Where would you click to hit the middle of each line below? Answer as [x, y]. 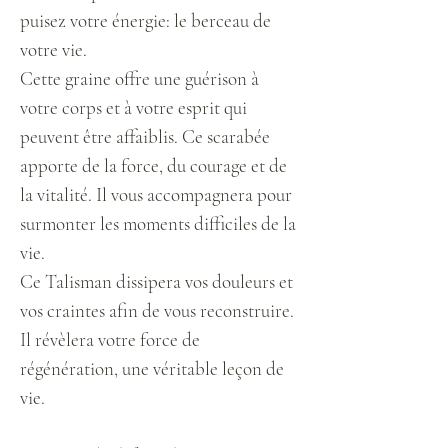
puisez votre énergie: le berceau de [145, 20]
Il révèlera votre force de [110, 339]
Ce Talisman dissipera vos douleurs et [156, 281]
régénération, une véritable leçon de [152, 368]
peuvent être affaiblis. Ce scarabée [145, 136]
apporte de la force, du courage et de [153, 165]
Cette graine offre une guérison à [139, 78]
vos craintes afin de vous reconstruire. [157, 310]
